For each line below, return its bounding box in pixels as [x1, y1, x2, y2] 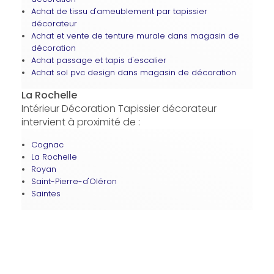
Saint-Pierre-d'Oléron [31, 176, 117, 187]
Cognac [31, 139, 64, 150]
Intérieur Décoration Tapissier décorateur [21, 101, 217, 116]
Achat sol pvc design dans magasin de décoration [31, 67, 236, 78]
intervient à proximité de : [21, 114, 140, 129]
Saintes [31, 188, 61, 199]
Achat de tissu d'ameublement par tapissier [31, 6, 207, 17]
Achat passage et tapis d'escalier [31, 54, 166, 65]
